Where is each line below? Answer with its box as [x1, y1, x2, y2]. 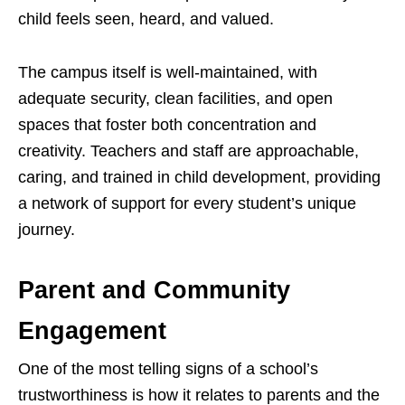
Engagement [18, 317, 166, 345]
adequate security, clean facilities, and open [18, 89, 333, 108]
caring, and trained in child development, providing [18, 168, 381, 187]
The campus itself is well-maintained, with [18, 63, 317, 82]
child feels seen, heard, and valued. [18, 10, 274, 29]
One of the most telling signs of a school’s [18, 360, 318, 379]
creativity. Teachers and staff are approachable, [18, 142, 359, 161]
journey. [18, 221, 75, 240]
